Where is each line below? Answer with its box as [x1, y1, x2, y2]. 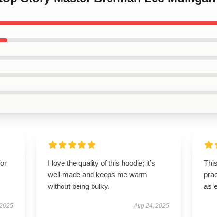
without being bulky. [47, 182, 109, 190]
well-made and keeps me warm [47, 170, 147, 179]
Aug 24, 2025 [134, 202, 170, 209]
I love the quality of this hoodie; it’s [47, 159, 155, 167]
